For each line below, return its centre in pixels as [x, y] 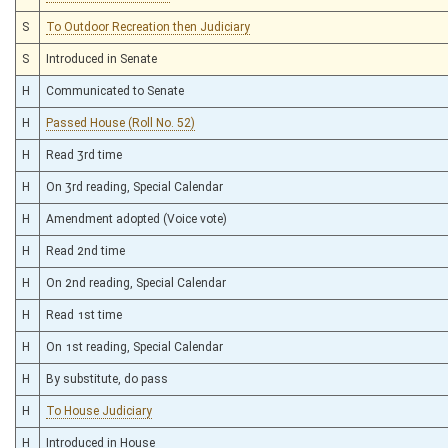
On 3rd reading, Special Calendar [134, 186]
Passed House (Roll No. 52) [120, 122]
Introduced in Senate [101, 58]
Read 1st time [84, 314]
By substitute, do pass [107, 378]
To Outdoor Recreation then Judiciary [148, 26]
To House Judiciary [99, 410]
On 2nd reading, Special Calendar [136, 282]
